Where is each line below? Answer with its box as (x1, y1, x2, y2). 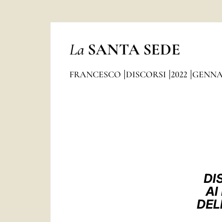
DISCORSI (125, 69, 168, 80)
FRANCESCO (69, 69, 123, 80)
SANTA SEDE (87, 40, 180, 59)
